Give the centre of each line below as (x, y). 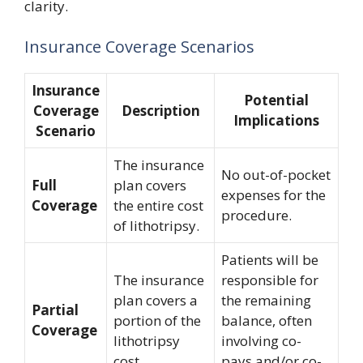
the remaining (266, 300)
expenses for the (273, 194)
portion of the (157, 320)
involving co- (261, 340)
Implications (276, 120)
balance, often (267, 320)
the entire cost (158, 205)
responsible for (270, 280)
